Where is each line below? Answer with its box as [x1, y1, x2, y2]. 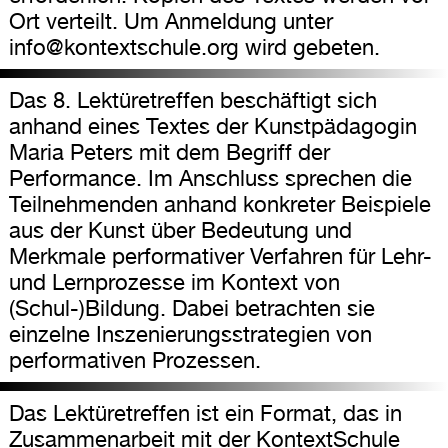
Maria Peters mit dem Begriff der [8, 139, 330, 166]
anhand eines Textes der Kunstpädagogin [8, 113, 417, 140]
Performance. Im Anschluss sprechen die [8, 165, 412, 192]
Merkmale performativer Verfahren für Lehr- [8, 243, 432, 270]
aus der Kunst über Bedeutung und [8, 217, 352, 244]
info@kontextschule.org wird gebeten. [8, 34, 380, 61]
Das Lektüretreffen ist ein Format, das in [8, 399, 402, 426]
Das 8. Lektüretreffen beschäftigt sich [8, 87, 377, 114]
